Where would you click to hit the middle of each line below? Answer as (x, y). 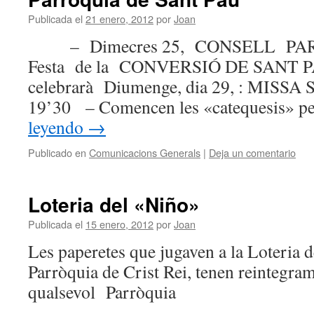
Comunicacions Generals (145, 152)
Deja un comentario (252, 152)
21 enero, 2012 (120, 19)
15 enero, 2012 (120, 224)
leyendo (58, 127)
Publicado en (57, 152)
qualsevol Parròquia (102, 292)
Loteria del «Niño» (114, 204)
